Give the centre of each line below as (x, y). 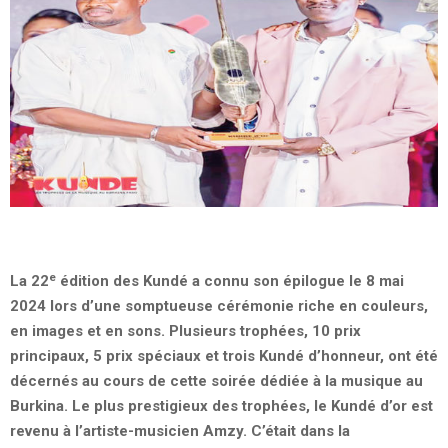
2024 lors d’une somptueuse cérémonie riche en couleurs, (219, 306)
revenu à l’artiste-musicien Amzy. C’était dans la (180, 431)
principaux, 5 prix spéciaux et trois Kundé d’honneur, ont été (224, 356)
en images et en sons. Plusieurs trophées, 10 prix (185, 331)
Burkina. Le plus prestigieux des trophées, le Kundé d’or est (221, 406)
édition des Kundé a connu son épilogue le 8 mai (230, 281)
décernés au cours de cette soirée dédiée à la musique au (216, 381)
